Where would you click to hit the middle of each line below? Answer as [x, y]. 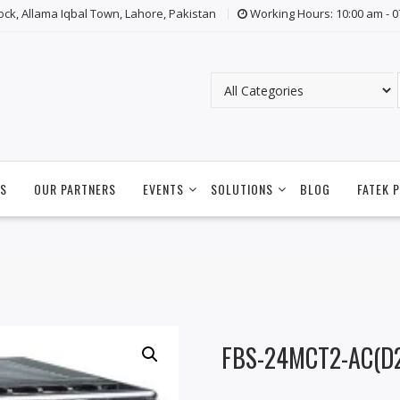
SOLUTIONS [242, 189]
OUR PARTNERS [75, 189]
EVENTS [163, 189]
